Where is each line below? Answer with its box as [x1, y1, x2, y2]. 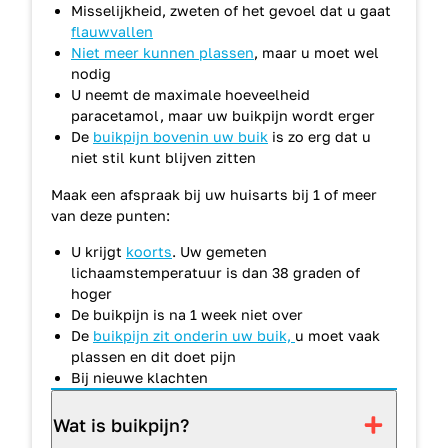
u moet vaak [295, 326, 380, 344]
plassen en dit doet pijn [71, 347, 236, 365]
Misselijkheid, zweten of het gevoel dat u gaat [71, 2, 391, 20]
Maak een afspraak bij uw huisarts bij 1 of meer [51, 186, 377, 204]
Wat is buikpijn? [53, 413, 189, 436]
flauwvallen [71, 23, 153, 41]
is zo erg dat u [268, 128, 371, 146]
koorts [126, 242, 172, 260]
